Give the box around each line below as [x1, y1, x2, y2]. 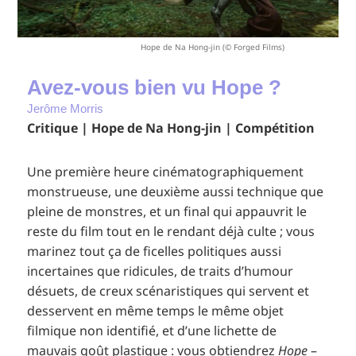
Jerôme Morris [27, 102, 104, 116]
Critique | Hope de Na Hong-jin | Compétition [27, 119, 315, 137]
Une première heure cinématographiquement [27, 163, 304, 181]
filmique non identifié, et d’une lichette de [27, 322, 277, 340]
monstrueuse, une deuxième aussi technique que [27, 183, 324, 201]
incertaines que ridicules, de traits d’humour [27, 262, 294, 281]
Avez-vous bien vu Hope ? [27, 75, 282, 100]
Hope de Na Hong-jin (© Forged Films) [141, 41, 284, 53]
